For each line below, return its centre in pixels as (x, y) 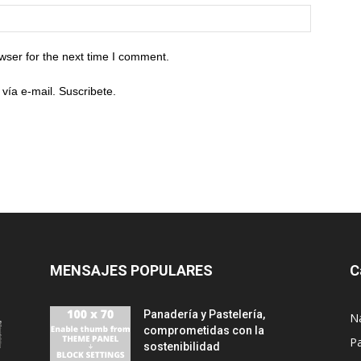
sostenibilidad (182, 346)
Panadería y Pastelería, (204, 314)
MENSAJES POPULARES (131, 270)
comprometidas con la (204, 330)
